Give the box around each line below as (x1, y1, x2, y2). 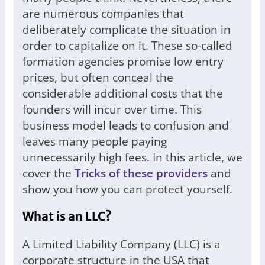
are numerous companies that (22, 5, 184, 22)
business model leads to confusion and (22, 117, 229, 134)
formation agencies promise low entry (22, 53, 224, 70)
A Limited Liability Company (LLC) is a (22, 236, 221, 253)
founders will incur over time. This (22, 101, 202, 118)
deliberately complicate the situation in (22, 21, 231, 38)
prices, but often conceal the (22, 69, 173, 86)
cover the (22, 165, 75, 182)
